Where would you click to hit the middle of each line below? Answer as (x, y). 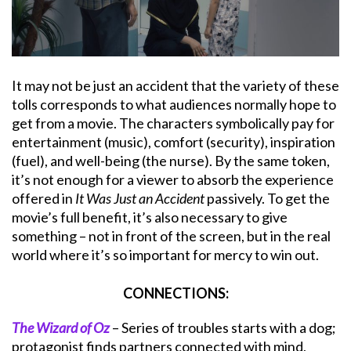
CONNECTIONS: (175, 293)
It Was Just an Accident (140, 198)
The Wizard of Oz (61, 327)
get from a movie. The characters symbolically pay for (173, 123)
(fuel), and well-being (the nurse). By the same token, (171, 160)
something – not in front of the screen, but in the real (171, 235)
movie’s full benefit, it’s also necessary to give (150, 217)
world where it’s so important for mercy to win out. (165, 254)
